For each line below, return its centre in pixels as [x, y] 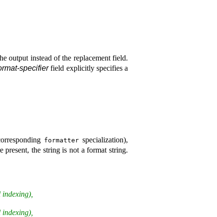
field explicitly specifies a [88, 68]
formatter [61, 140]
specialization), [103, 139]
